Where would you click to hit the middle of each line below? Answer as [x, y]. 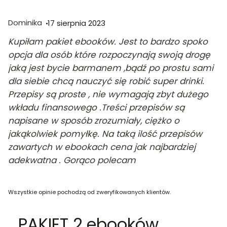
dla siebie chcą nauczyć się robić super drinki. [106, 81]
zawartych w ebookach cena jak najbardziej [102, 147]
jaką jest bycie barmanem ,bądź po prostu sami [111, 68]
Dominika [25, 23]
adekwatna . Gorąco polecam [72, 160]
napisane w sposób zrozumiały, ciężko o [94, 120]
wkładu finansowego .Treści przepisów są [96, 107]
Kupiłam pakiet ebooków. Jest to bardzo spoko [108, 41]
